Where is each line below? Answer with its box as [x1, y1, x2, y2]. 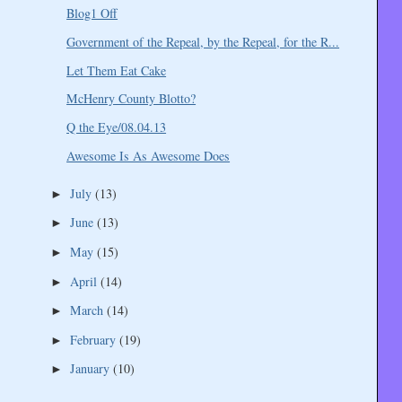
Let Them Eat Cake [66, 61, 167, 79]
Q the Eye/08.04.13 [66, 118, 167, 135]
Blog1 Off [66, 4, 118, 22]
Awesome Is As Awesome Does [66, 146, 231, 164]
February [69, 330, 119, 348]
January [69, 360, 113, 378]
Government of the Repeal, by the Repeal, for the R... [66, 33, 340, 51]
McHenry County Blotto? [66, 90, 197, 108]
